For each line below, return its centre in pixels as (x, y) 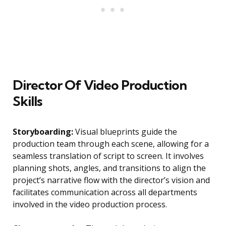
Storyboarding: (43, 132)
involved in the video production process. (90, 205)
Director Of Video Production (100, 85)
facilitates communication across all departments (105, 192)
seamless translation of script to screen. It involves (108, 156)
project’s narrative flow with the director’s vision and (111, 180)
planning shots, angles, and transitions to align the (109, 168)
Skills (27, 101)
